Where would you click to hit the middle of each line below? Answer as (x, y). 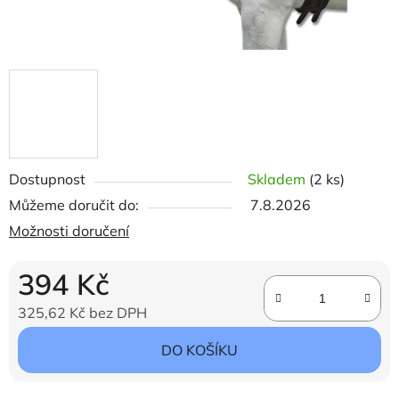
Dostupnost (47, 179)
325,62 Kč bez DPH (82, 313)
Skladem (278, 179)
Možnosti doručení (69, 231)
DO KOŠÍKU (199, 350)
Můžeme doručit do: (74, 205)
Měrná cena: (47, 340)
